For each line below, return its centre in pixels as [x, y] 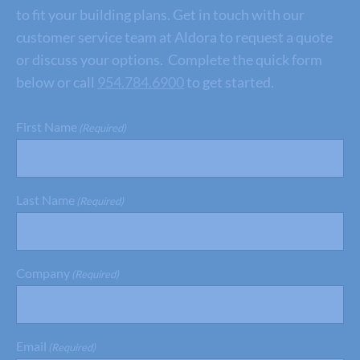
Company [43, 273]
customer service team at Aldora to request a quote [174, 37]
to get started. [229, 82]
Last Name [45, 200]
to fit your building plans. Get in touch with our [160, 15]
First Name [47, 127]
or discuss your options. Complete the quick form [169, 60]
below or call [57, 82]
